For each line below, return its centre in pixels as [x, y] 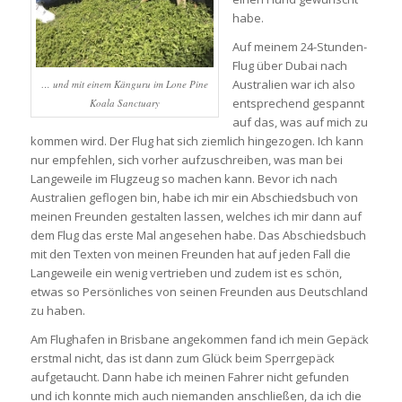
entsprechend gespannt [298, 103]
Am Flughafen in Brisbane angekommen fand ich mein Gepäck [199, 339]
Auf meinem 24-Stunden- [299, 46]
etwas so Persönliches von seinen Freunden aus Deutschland [199, 291]
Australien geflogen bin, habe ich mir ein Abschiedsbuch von [194, 197]
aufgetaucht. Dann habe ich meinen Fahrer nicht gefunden [189, 376]
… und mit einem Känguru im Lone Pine [124, 83]
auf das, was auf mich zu [300, 122]
